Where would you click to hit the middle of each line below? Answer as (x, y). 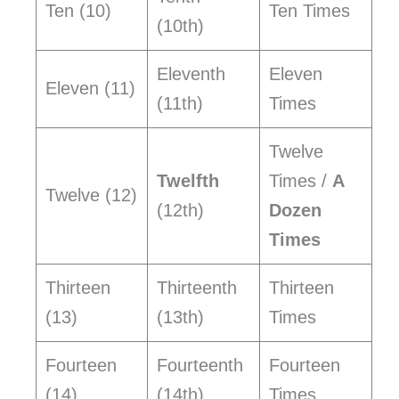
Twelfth (188, 181)
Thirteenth (197, 288)
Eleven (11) (90, 89)
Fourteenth (200, 366)
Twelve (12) (91, 195)
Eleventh (191, 74)
